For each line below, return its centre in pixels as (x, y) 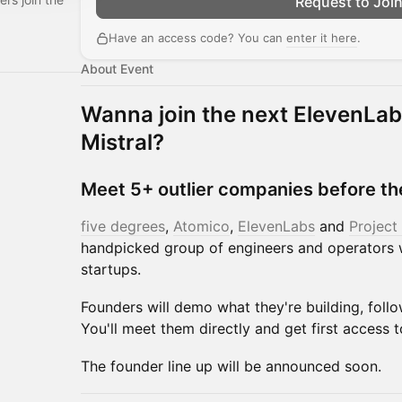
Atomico (201, 226)
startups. (111, 269)
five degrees (123, 226)
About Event (117, 69)
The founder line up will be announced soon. (231, 366)
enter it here (322, 38)
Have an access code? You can (197, 38)
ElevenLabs (276, 226)
